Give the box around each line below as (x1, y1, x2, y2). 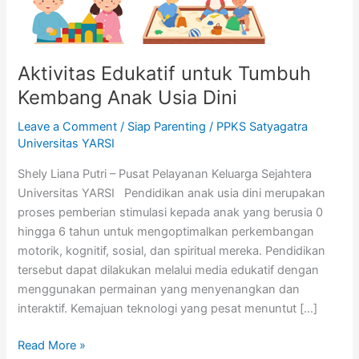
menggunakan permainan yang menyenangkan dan (18, 282, 301, 297)
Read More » (18, 337, 87, 353)
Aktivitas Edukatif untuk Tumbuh (18, 61, 312, 85)
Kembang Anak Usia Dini (18, 85, 238, 109)
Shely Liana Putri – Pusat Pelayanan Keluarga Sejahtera (18, 167, 313, 182)
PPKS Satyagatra (216, 119, 309, 135)
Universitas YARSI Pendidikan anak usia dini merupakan (18, 186, 326, 201)
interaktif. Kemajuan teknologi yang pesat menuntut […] (18, 301, 318, 317)
